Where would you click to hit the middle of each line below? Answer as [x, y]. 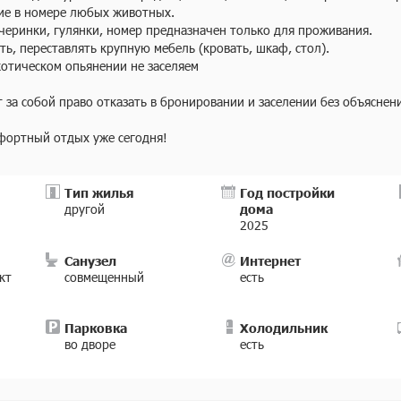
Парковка [95, 328]
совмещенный [104, 277]
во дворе [90, 344]
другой [84, 209]
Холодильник [284, 328]
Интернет [271, 260]
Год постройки [287, 192]
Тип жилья [99, 192]
